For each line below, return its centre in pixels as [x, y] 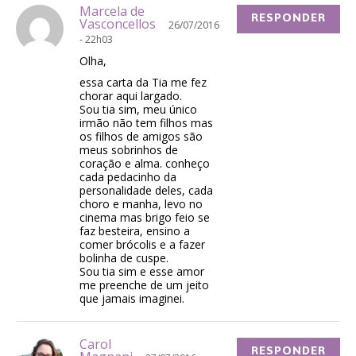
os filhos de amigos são [141, 136]
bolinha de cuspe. [124, 257]
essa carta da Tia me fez [143, 82]
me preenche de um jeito [144, 284]
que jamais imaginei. [132, 298]
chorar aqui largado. [131, 95]
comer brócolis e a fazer [142, 244]
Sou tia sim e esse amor [142, 271]
